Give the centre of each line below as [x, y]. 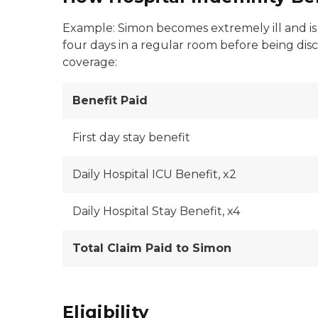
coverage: [90, 62]
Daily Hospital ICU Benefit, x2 [154, 174]
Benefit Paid [110, 100]
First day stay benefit [131, 137]
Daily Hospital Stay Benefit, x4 [156, 211]
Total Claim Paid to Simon [152, 248]
